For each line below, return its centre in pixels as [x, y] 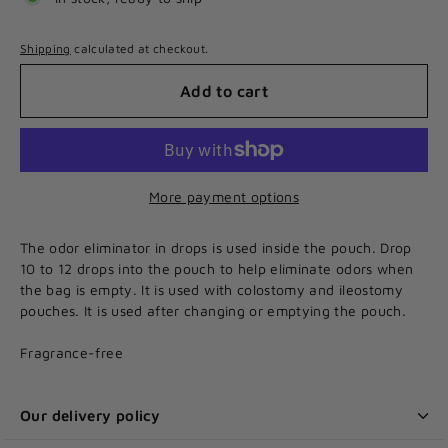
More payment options [224, 196]
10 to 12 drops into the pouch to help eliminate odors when [217, 268]
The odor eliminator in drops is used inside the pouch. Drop [216, 247]
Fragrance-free [71, 352]
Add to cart [224, 91]
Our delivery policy [90, 415]
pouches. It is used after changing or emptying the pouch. [213, 310]
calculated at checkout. [139, 48]
